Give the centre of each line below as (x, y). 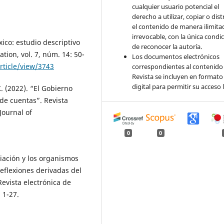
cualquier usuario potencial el (176, 7)
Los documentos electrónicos (176, 57)
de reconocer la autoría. (167, 47)
